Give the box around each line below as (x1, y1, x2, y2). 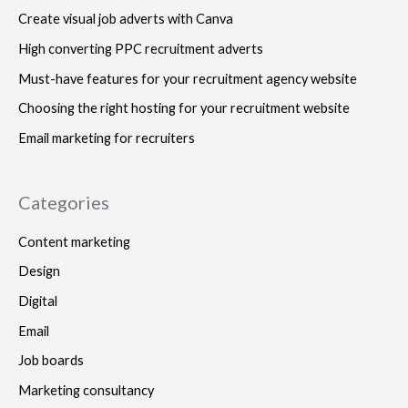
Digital (18, 293, 57, 310)
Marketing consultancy (18, 382, 154, 398)
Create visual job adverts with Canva (18, 11, 233, 27)
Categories (18, 190, 109, 213)
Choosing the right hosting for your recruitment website (18, 100, 350, 117)
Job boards (18, 352, 84, 369)
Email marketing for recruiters (18, 129, 195, 146)
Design (18, 263, 60, 280)
